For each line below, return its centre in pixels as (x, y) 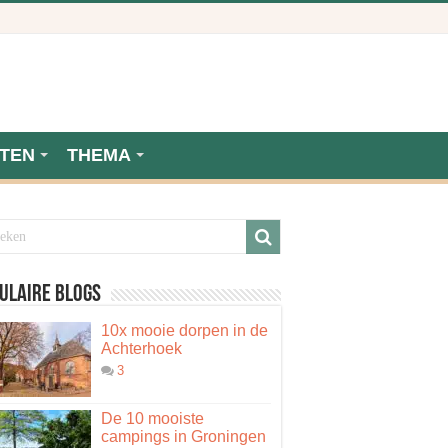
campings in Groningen (183, 436)
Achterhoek (141, 348)
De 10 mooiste (152, 418)
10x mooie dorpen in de (184, 330)
